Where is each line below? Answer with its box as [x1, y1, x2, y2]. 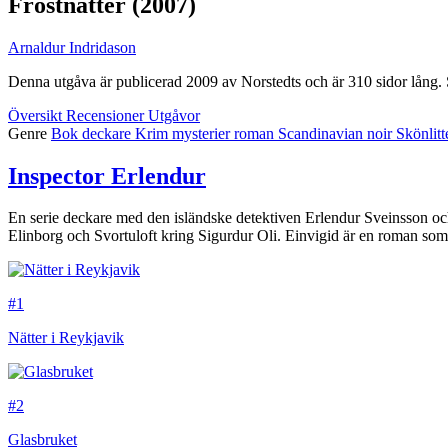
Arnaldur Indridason [8, 38, 136, 56]
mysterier [172, 124, 234, 142]
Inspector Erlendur [8, 162, 206, 189]
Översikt [8, 106, 66, 124]
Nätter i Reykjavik [8, 329, 124, 347]
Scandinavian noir [278, 124, 396, 142]
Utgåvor [148, 106, 200, 124]
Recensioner [66, 106, 148, 124]
